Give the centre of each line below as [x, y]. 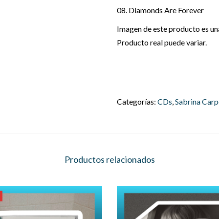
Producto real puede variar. [162, 42]
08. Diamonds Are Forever [160, 10]
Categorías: [137, 101]
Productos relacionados [109, 159]
